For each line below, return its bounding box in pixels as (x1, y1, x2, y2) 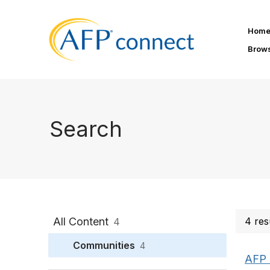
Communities (73, 239, 135, 251)
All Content (53, 215, 108, 228)
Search (49, 115, 122, 142)
